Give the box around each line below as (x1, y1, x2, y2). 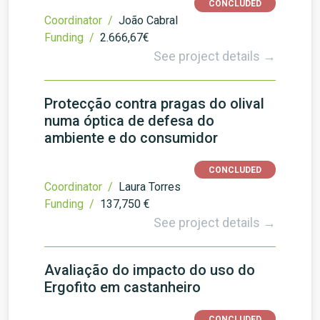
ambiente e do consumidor (44, 129, 218, 146)
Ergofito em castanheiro (44, 279, 201, 296)
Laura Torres (119, 180, 181, 194)
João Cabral (119, 14, 178, 27)
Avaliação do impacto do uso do (44, 261, 255, 279)
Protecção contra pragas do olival (44, 95, 264, 112)
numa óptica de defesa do (44, 112, 214, 129)
